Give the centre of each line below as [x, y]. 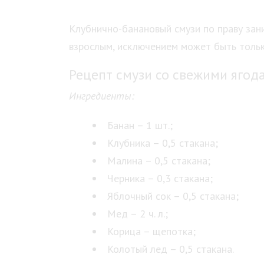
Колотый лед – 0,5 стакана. [171, 249]
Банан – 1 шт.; [140, 125]
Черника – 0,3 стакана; [160, 178]
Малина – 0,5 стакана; [159, 161]
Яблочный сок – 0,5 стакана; [173, 196]
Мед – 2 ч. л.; [138, 214]
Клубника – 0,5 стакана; [163, 143]
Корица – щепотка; [151, 231]
